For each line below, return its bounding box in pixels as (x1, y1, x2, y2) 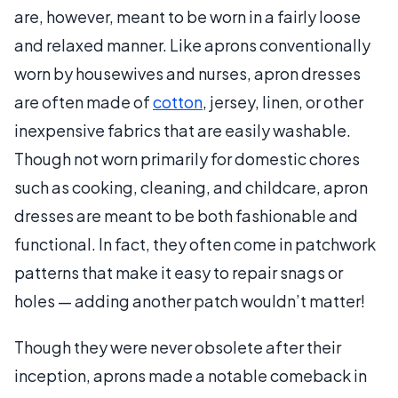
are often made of (14, 91, 153, 112)
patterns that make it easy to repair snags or (14, 261, 343, 283)
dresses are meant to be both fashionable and (14, 204, 358, 226)
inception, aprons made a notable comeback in (14, 364, 367, 386)
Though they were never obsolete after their (14, 336, 341, 357)
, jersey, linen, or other (203, 91, 363, 112)
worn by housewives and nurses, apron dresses (14, 62, 361, 84)
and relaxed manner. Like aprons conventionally (14, 34, 370, 55)
